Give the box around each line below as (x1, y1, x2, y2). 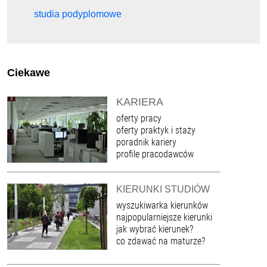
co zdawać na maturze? (116, 235, 206, 247)
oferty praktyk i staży (116, 124, 196, 136)
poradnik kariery (116, 136, 177, 148)
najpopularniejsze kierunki (116, 211, 213, 223)
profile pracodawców (116, 148, 194, 160)
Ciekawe (7, 66, 51, 79)
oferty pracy (116, 112, 162, 124)
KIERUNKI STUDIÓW (116, 184, 210, 194)
